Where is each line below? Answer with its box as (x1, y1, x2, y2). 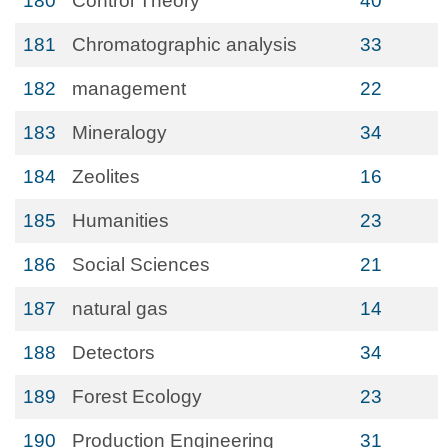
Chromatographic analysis (72, 34, 297, 55)
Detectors (72, 342, 155, 363)
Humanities (72, 210, 169, 231)
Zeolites (72, 166, 140, 187)
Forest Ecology (72, 386, 202, 407)
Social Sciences (72, 254, 210, 275)
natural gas (72, 298, 168, 319)
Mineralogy (72, 122, 167, 143)
